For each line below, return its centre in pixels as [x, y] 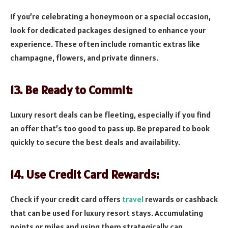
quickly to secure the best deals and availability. [95, 142]
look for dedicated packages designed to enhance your [108, 30]
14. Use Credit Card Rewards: [84, 175]
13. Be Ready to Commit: [71, 90]
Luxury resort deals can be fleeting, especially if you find [110, 115]
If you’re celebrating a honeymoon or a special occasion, [110, 16]
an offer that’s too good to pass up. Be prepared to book [110, 129]
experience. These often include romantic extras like [105, 44]
